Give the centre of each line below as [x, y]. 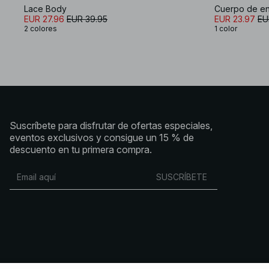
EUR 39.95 [87, 19]
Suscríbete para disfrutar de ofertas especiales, [111, 125]
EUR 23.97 [235, 19]
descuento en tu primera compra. [81, 149]
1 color [226, 28]
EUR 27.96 [44, 19]
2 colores [41, 28]
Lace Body [45, 8]
